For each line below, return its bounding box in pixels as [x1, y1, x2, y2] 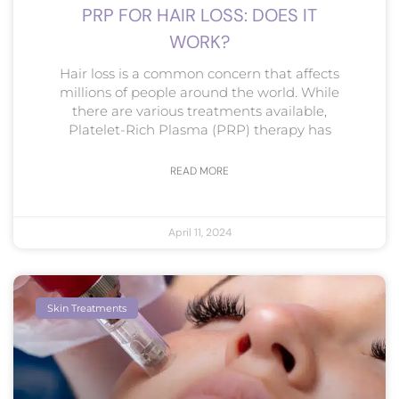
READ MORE [170, 163, 229, 178]
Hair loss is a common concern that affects [60, 64, 339, 82]
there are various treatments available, [72, 102, 327, 119]
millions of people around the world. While [60, 83, 339, 101]
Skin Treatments [47, 301, 127, 314]
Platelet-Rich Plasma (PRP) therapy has [68, 120, 331, 138]
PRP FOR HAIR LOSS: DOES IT [82, 3, 317, 27]
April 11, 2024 [167, 224, 232, 240]
